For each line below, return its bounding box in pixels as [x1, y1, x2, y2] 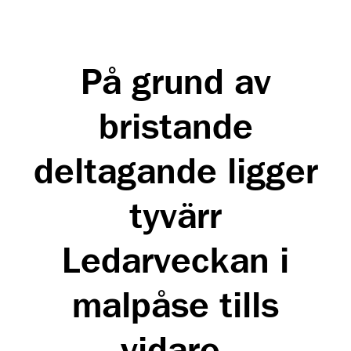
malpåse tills [72, 289, 279, 326]
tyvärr [129, 200, 222, 237]
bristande [98, 110, 253, 147]
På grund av [80, 66, 271, 103]
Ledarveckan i [62, 244, 289, 281]
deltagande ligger [33, 155, 318, 192]
